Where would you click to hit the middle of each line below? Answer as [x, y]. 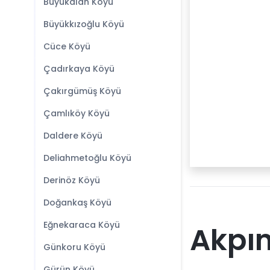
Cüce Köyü [67, 46]
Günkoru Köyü [74, 247]
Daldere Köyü [73, 136]
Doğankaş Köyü [77, 202]
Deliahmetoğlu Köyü [87, 158]
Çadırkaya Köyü [79, 69]
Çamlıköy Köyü [77, 113]
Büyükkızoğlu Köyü [84, 24]
